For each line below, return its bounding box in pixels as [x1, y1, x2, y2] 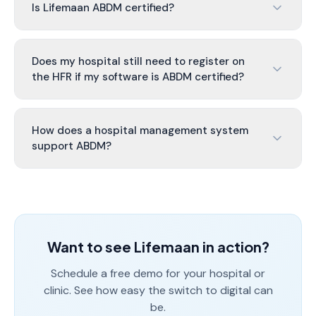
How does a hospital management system [32, 123, 248, 138]
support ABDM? [32, 139, 111, 153]
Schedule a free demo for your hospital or [51, 266, 265, 281]
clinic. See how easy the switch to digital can [43, 283, 273, 298]
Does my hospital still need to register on [32, 54, 245, 68]
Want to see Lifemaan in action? [47, 238, 269, 255]
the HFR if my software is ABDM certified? [32, 70, 244, 84]
